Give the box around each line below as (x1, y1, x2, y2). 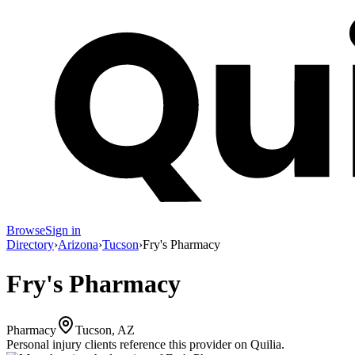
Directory (6, 238, 54, 252)
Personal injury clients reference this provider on (6, 338, 247, 352)
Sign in (45, 223, 81, 238)
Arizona (58, 238, 98, 252)
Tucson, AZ (75, 323, 135, 338)
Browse (6, 223, 45, 238)
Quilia (250, 338, 281, 352)
